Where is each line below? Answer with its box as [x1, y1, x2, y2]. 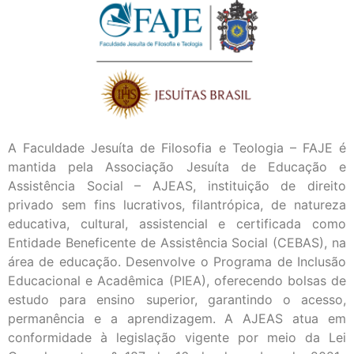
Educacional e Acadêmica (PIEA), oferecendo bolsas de [8, 273, 346, 289]
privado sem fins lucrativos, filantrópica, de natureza [8, 197, 346, 213]
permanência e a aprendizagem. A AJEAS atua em [8, 311, 346, 327]
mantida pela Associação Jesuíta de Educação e [8, 159, 346, 175]
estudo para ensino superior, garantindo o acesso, [8, 292, 346, 308]
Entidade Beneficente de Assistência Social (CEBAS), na [8, 235, 346, 251]
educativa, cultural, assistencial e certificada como [8, 216, 346, 232]
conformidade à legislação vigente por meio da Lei [8, 330, 346, 346]
